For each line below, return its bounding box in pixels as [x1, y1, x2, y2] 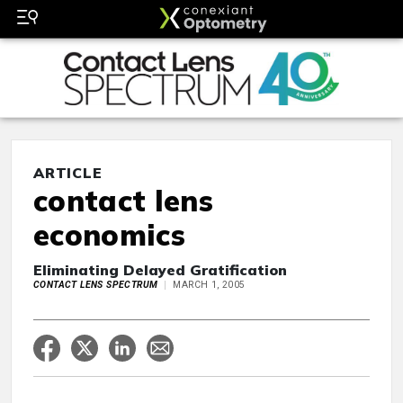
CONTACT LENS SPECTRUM [33, 279, 158, 291]
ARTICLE [33, 164, 103, 183]
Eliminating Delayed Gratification [33, 261, 287, 280]
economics [33, 217, 185, 254]
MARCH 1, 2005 [173, 279, 246, 291]
